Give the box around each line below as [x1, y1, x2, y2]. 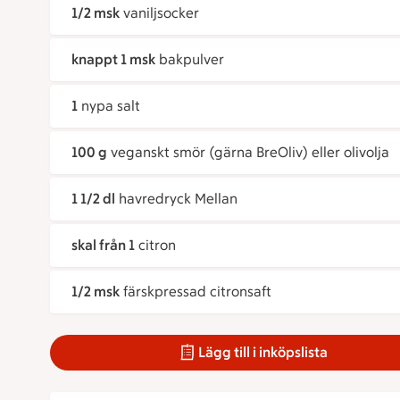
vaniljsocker [123, 4, 199, 22]
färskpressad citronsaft [123, 283, 271, 301]
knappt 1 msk [71, 51, 155, 69]
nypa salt [81, 97, 140, 115]
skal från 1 [71, 237, 135, 254]
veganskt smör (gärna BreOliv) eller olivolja [111, 144, 389, 162]
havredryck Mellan [119, 190, 237, 208]
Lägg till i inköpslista [198, 344, 329, 362]
